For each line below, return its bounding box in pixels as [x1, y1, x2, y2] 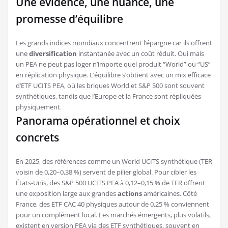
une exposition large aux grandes [16, 188, 118, 198]
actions [118, 188, 142, 198]
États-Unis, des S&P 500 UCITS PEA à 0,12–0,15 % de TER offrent [16, 178, 205, 187]
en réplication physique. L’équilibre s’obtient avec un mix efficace [16, 70, 211, 79]
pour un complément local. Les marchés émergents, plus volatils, [16, 210, 211, 219]
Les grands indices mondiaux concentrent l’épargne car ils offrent [16, 38, 212, 47]
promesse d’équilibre [16, 11, 123, 26]
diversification [29, 48, 77, 58]
